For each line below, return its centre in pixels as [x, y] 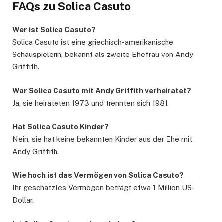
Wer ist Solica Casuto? [54, 29]
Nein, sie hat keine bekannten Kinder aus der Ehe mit [102, 139]
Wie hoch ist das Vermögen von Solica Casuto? [98, 175]
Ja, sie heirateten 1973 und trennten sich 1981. [91, 103]
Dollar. [23, 200]
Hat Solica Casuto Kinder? [60, 127]
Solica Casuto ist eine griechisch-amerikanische [93, 42]
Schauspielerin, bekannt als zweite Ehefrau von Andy [103, 54]
